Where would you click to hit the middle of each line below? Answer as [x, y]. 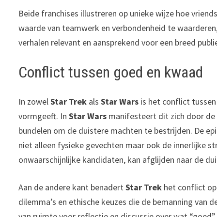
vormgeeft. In [44, 116]
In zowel [35, 101]
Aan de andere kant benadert [72, 187]
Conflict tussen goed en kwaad [111, 72]
